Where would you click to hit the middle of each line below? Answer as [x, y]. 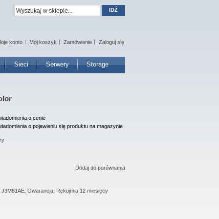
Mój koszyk [43, 42]
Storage [98, 64]
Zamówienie [78, 42]
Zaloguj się [111, 42]
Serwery [57, 64]
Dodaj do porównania [100, 168]
